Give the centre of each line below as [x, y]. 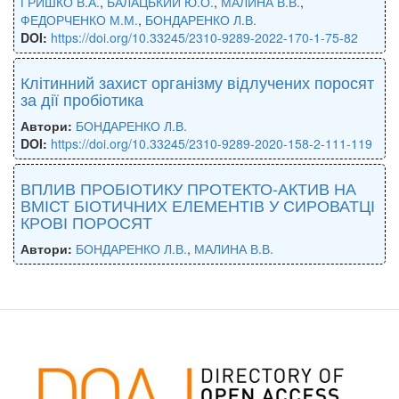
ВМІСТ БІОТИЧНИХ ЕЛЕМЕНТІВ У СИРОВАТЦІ [198, 204]
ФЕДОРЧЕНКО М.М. [79, 19]
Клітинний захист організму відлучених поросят [197, 81]
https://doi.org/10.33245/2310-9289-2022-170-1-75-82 [204, 37]
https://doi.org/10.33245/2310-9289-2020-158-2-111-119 [212, 143]
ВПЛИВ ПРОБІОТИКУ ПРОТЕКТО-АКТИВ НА [188, 187]
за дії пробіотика [82, 98]
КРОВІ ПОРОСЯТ [86, 221]
